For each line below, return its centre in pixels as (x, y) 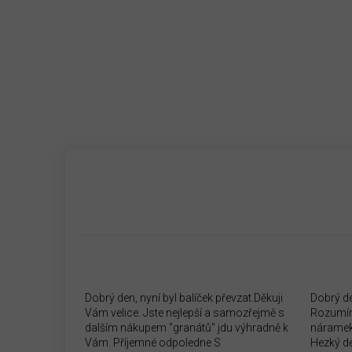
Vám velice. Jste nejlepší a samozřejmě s (185, 312)
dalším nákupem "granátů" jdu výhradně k (187, 327)
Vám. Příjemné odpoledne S (153, 342)
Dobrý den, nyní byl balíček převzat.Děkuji (184, 297)
